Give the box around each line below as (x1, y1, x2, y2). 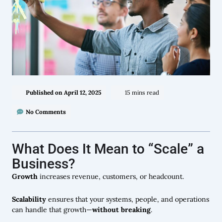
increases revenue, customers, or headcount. (38, 172, 184, 181)
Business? (12, 156, 75, 172)
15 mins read (125, 89, 159, 97)
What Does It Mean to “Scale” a (12, 141, 204, 158)
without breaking (92, 205, 151, 214)
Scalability (12, 194, 46, 204)
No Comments (26, 108, 66, 116)
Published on (26, 89, 62, 97)
